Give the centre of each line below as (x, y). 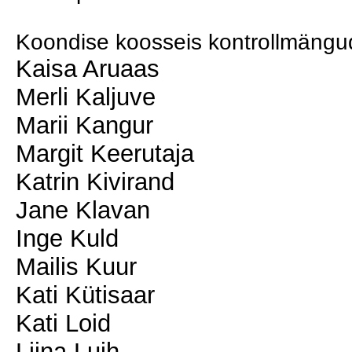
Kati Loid (63, 323)
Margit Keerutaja (105, 154)
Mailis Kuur (76, 267)
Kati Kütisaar (85, 295)
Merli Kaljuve (86, 97)
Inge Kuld (67, 238)
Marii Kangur (84, 125)
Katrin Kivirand (95, 182)
